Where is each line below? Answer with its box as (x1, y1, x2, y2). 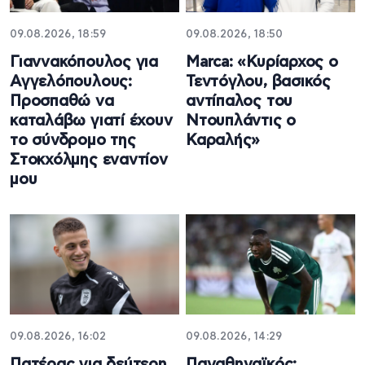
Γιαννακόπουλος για (10, 54, 159, 70)
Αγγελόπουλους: (10, 73, 132, 90)
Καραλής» (186, 132, 261, 148)
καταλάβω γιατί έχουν (10, 112, 173, 129)
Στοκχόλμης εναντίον (10, 152, 168, 168)
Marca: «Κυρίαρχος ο (186, 54, 338, 70)
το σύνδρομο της (10, 132, 136, 148)
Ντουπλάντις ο (186, 112, 297, 129)
